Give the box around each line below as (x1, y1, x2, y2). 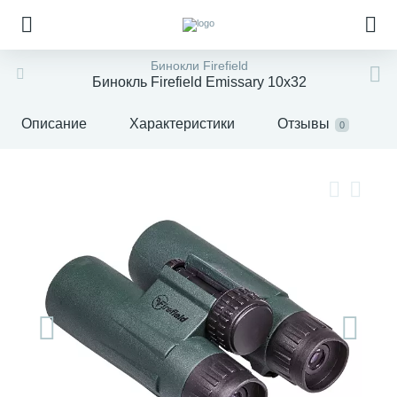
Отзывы (277, 116, 330, 131)
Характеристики (129, 116, 235, 131)
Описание (21, 116, 87, 131)
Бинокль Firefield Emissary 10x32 (92, 74, 307, 90)
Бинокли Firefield (151, 58, 248, 73)
